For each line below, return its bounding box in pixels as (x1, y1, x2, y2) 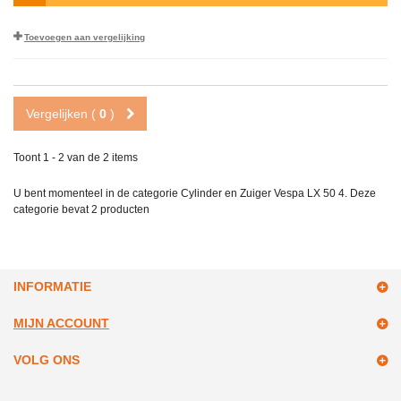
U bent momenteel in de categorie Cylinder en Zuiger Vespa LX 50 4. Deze (13, 187, 376, 200)
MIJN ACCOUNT (13, 316, 109, 331)
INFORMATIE (13, 279, 91, 294)
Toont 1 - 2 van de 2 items (13, 151, 138, 165)
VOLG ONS (13, 353, 80, 368)
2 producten (91, 203, 149, 217)
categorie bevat (13, 203, 91, 217)
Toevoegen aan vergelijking (24, 32, 145, 43)
